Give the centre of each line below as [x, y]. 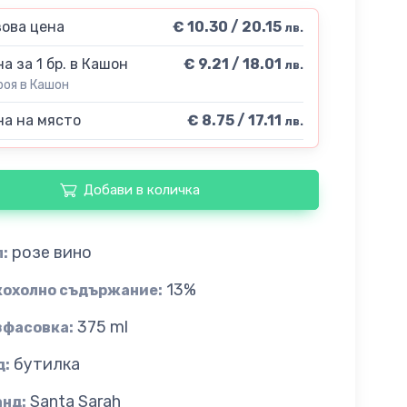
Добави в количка [141, 190]
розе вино [51, 252]
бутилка [46, 364]
